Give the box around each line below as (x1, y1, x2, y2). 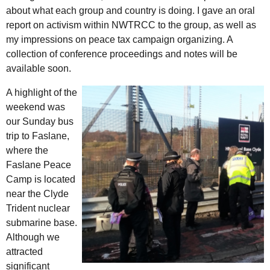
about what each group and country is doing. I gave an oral (6, 5, 255, 16)
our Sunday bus (6, 116, 74, 127)
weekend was (6, 102, 65, 113)
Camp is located (6, 174, 75, 185)
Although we (6, 232, 60, 243)
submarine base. (6, 218, 77, 228)
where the (6, 145, 48, 156)
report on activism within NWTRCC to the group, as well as (6, 20, 256, 31)
